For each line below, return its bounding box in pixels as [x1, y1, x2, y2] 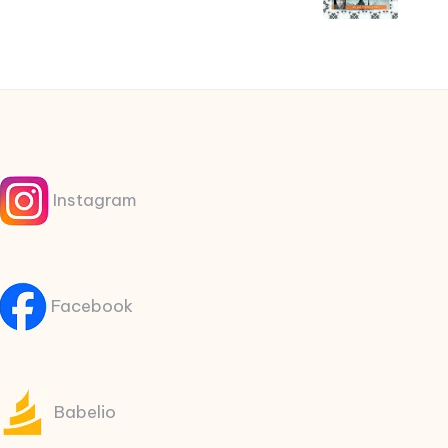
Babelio [50, 400, 117, 423]
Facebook [47, 294, 134, 317]
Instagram [49, 188, 138, 211]
